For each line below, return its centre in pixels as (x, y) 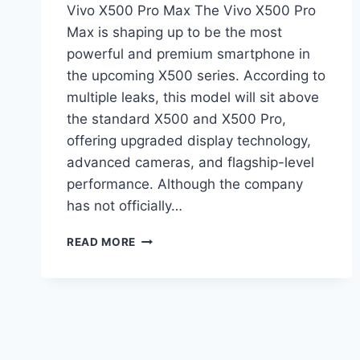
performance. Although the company (185, 184)
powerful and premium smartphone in (188, 54)
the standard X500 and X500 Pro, (176, 119)
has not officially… (125, 206)
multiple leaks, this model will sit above (193, 98)
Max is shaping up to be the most (174, 33)
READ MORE (102, 242)
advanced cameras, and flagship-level (190, 163)
